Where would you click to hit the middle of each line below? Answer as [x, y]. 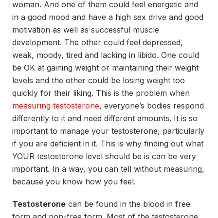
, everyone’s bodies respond [152, 105]
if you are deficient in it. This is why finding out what [108, 143]
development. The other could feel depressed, [98, 42]
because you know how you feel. [74, 181]
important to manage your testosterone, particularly [108, 131]
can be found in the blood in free [128, 204]
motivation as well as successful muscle [86, 29]
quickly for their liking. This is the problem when [101, 93]
